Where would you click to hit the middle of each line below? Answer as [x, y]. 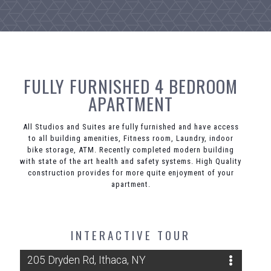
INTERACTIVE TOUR [131, 235]
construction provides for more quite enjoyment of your [131, 173]
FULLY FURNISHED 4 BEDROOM [131, 86]
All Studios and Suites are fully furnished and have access [131, 127]
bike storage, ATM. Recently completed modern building [131, 150]
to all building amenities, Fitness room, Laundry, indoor [131, 138]
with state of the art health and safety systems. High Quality [131, 161]
